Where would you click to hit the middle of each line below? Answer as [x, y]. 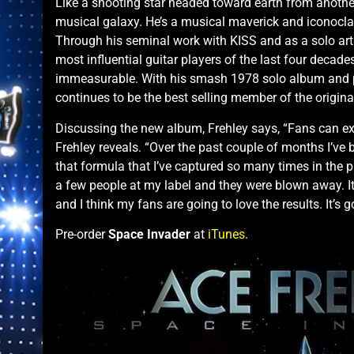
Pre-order [82, 235]
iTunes [226, 235]
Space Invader [149, 235]
